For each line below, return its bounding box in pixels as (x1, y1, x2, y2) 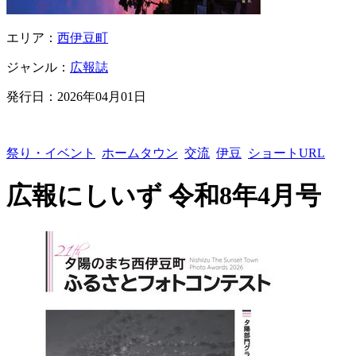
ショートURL (248, 145, 325, 160)
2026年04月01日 (57, 89, 146, 103)
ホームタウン (102, 145, 178, 160)
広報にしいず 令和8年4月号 (6, 181, 321, 211)
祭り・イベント (6, 145, 95, 160)
